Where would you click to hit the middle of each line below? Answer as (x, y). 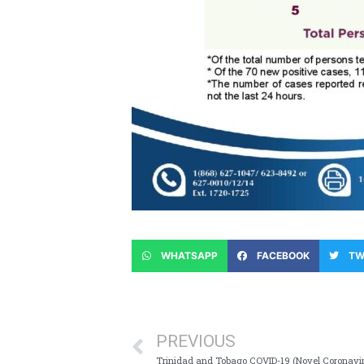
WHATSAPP (189, 256)
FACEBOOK (283, 256)
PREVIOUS (196, 342)
